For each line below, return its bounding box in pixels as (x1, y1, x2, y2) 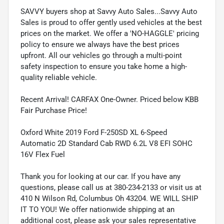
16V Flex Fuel (20, 150, 65, 159)
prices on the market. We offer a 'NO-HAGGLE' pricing (20, 29, 199, 38)
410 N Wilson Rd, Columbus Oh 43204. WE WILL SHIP (20, 194, 198, 203)
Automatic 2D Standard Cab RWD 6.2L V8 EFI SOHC (20, 139, 192, 148)
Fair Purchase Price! (20, 106, 87, 115)
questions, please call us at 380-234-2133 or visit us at (20, 183, 201, 192)
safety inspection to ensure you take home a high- (20, 62, 187, 71)
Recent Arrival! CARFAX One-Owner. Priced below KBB (20, 95, 198, 104)
